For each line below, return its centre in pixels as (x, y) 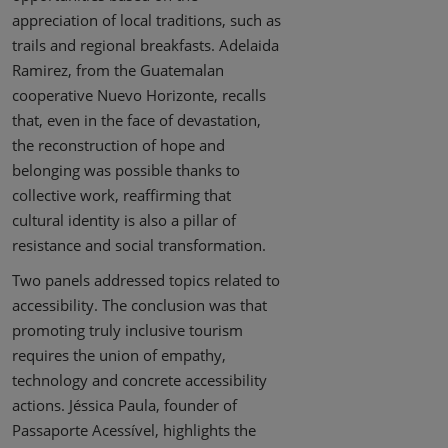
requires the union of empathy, (119, 355)
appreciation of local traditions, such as (146, 20)
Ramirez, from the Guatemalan (118, 70)
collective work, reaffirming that (121, 195)
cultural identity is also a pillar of (124, 220)
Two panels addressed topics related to (146, 280)
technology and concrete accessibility (139, 380)
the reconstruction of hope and (118, 145)
